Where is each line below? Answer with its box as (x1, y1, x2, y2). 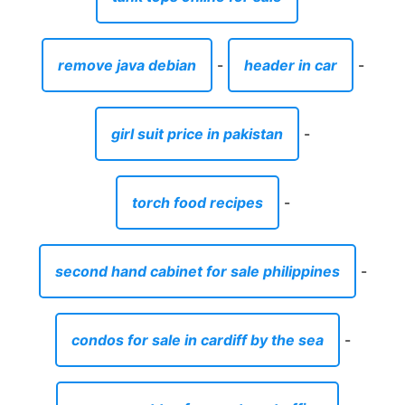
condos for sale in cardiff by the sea (71, 330, 324, 349)
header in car (243, 55, 337, 74)
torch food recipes (131, 193, 263, 212)
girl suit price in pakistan (111, 124, 283, 143)
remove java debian (57, 55, 196, 74)
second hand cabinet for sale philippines (54, 261, 340, 280)
